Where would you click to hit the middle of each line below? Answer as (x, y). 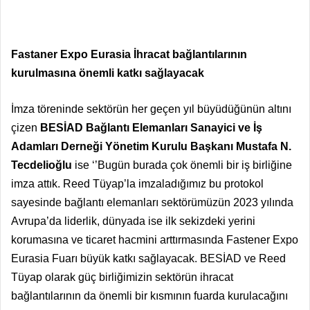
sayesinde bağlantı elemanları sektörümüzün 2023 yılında (152, 202)
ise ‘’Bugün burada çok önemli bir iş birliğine (182, 165)
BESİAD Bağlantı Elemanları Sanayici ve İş (151, 127)
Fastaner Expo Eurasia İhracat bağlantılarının (129, 54)
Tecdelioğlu (42, 165)
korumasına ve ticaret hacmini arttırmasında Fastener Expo (155, 239)
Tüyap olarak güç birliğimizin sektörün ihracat (122, 277)
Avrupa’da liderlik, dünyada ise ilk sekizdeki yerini (133, 221)
